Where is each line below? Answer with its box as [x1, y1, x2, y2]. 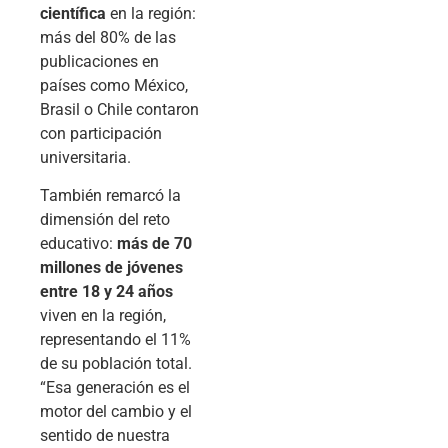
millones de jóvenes [40, 257, 183, 277]
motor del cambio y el [40, 401, 192, 421]
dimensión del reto [40, 209, 170, 229]
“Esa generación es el [40, 377, 190, 397]
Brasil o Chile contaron [40, 99, 199, 119]
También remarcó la [40, 185, 181, 205]
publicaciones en [40, 51, 159, 71]
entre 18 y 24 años [40, 281, 173, 301]
